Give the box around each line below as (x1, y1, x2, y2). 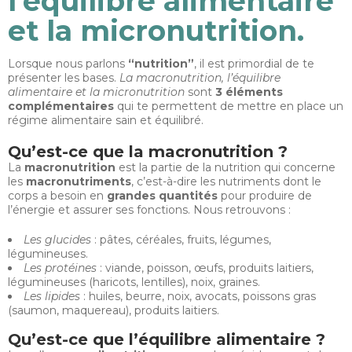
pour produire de (218, 189, 312, 203)
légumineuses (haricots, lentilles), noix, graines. (8, 275, 260, 289)
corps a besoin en (8, 189, 107, 203)
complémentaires (8, 99, 114, 113)
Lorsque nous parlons (8, 57, 128, 71)
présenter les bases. (8, 71, 119, 85)
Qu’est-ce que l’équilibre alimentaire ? (8, 330, 325, 349)
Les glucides (24, 233, 91, 247)
